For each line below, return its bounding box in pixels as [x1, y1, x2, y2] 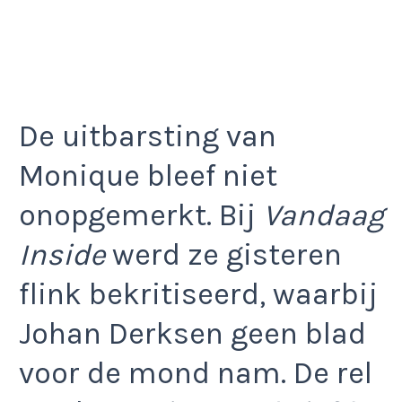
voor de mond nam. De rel [19, 355, 372, 392]
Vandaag [263, 197, 384, 234]
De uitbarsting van [19, 118, 276, 155]
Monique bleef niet [19, 158, 277, 195]
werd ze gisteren [105, 237, 342, 274]
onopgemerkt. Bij [19, 197, 263, 234]
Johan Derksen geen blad [19, 316, 366, 353]
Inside [19, 237, 105, 274]
